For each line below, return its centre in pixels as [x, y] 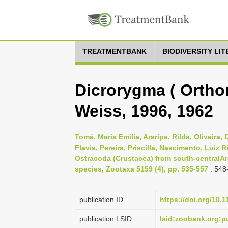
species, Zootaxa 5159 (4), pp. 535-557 [141, 169]
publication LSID [106, 219]
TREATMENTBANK [115, 51]
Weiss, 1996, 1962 [144, 111]
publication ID [101, 199]
